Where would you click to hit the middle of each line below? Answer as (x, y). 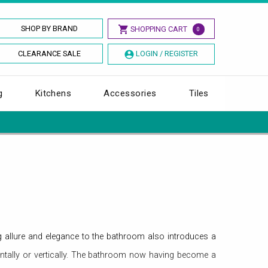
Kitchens (53, 93)
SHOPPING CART (159, 29)
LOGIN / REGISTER (167, 54)
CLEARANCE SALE (50, 54)
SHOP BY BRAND (50, 28)
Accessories (130, 93)
